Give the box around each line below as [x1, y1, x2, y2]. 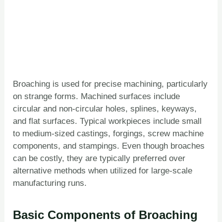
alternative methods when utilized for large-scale [13, 166, 193, 175]
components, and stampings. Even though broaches [13, 141, 205, 151]
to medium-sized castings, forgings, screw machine [13, 128, 204, 138]
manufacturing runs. [13, 178, 87, 188]
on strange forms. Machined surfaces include [13, 91, 180, 101]
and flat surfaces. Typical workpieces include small [13, 116, 202, 126]
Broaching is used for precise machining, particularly [13, 79, 208, 89]
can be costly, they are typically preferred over [13, 153, 186, 163]
